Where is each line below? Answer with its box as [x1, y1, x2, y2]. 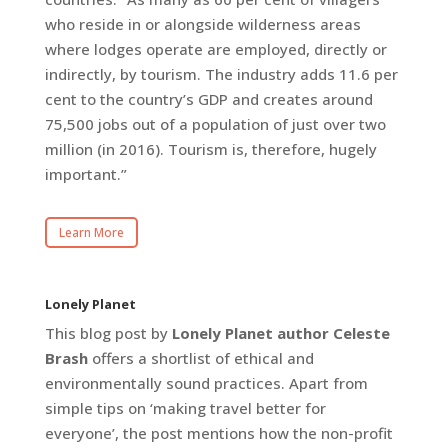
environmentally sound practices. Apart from [44, 373, 368, 394]
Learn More [58, 223, 124, 241]
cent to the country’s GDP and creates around [44, 89, 373, 109]
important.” [44, 164, 127, 184]
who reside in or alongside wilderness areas [44, 14, 361, 34]
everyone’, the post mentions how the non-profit [44, 423, 393, 444]
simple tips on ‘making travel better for [44, 398, 326, 419]
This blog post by [44, 323, 172, 344]
